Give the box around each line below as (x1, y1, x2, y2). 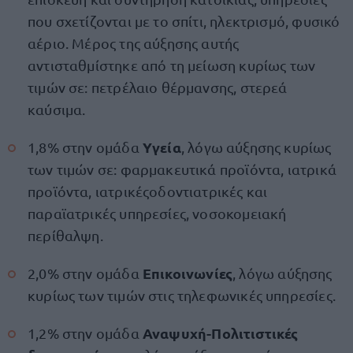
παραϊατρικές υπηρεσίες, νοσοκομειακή (28, 205, 287, 221)
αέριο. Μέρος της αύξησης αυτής (28, 35, 240, 51)
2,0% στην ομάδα (28, 265, 143, 281)
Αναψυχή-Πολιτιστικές (142, 324, 299, 342)
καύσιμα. (28, 101, 86, 117)
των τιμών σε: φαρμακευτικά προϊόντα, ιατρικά (28, 161, 336, 177)
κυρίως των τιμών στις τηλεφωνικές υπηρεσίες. (28, 287, 336, 303)
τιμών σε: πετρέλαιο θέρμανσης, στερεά (28, 79, 288, 95)
